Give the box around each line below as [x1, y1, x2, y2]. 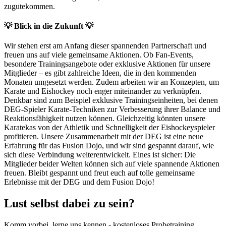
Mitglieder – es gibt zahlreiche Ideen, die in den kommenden [4, 69, 196, 78]
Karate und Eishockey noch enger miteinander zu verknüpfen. [4, 87, 201, 96]
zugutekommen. [4, 2, 55, 11]
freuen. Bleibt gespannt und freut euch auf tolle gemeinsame [4, 168, 195, 178]
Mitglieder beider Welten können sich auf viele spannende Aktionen [4, 159, 219, 168]
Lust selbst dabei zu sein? [4, 197, 135, 210]
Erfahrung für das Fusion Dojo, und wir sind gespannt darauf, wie [4, 141, 214, 150]
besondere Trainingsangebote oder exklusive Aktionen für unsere [4, 60, 210, 69]
